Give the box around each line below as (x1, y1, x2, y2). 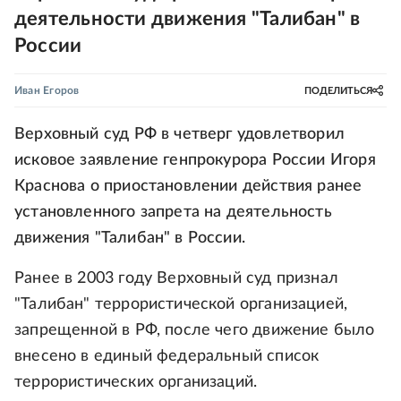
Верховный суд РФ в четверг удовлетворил (14, 126, 346, 142)
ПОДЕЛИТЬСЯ (304, 85, 372, 96)
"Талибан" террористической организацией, (14, 296, 348, 312)
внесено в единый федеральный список (14, 348, 320, 364)
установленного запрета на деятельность (14, 204, 332, 220)
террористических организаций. (14, 374, 258, 390)
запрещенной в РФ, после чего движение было (14, 322, 375, 338)
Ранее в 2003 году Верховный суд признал (14, 270, 339, 286)
